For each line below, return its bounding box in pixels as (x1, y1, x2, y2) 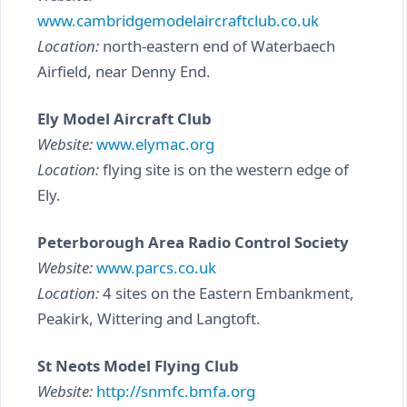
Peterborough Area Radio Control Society (37, 232, 349, 253)
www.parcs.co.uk (96, 257, 216, 278)
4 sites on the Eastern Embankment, (99, 283, 354, 303)
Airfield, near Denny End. (37, 61, 211, 82)
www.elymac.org (96, 134, 214, 154)
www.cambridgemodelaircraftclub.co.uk (37, 10, 319, 31)
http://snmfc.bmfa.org (96, 381, 255, 402)
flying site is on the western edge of (99, 159, 349, 180)
